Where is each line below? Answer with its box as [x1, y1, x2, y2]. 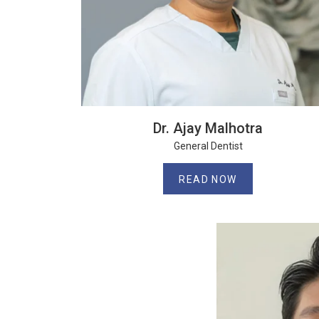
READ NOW [179, 174, 237, 185]
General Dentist [173, 140, 243, 152]
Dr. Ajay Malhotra [153, 120, 263, 137]
